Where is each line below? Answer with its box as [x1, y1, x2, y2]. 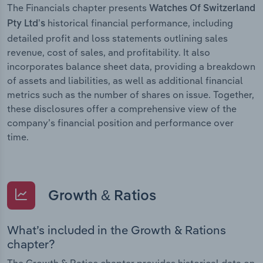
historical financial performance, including [45, 16, 233, 29]
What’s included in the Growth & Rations [7, 222, 226, 238]
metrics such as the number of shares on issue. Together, [7, 88, 254, 100]
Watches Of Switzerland [149, 4, 255, 14]
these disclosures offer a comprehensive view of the [7, 102, 237, 114]
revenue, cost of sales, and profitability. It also [7, 46, 210, 58]
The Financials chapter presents [7, 1, 149, 14]
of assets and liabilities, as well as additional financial [7, 74, 243, 86]
